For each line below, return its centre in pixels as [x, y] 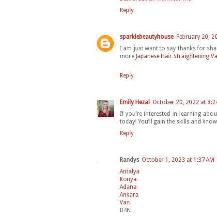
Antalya [130, 172]
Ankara [129, 195]
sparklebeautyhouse [147, 37]
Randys [129, 160]
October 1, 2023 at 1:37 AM [178, 160]
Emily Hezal [135, 102]
